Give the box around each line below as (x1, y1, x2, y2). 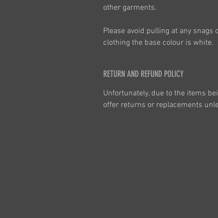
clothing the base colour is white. (103, 38, 214, 48)
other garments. (103, 3, 157, 13)
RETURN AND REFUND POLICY (103, 69, 183, 79)
